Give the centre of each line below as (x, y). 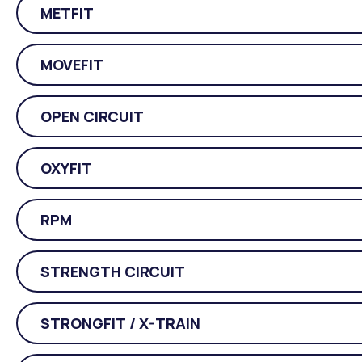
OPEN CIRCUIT (92, 116)
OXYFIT (66, 168)
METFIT (67, 13)
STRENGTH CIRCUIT (113, 271)
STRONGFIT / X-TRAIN (120, 323)
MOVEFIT (72, 64)
